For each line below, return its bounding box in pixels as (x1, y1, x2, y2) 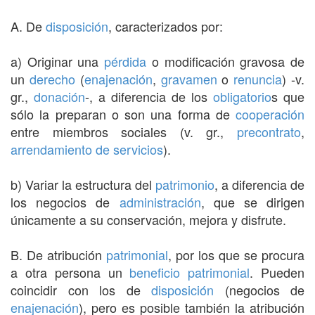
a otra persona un (11, 262, 130, 281)
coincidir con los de (11, 280, 151, 299)
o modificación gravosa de (146, 51, 305, 70)
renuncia (233, 69, 283, 88)
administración (119, 192, 201, 211)
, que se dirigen (200, 192, 304, 211)
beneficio (129, 262, 181, 281)
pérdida (104, 51, 147, 70)
